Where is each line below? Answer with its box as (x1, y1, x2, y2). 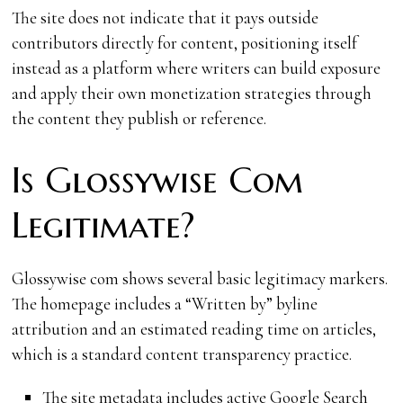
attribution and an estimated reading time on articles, (12, 318, 377, 339)
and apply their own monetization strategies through (12, 82, 372, 103)
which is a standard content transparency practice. (12, 343, 353, 364)
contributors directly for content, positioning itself (12, 31, 358, 53)
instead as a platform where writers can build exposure (12, 57, 381, 78)
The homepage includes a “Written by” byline (12, 292, 318, 314)
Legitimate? (12, 202, 196, 247)
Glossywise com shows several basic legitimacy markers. (12, 267, 389, 289)
